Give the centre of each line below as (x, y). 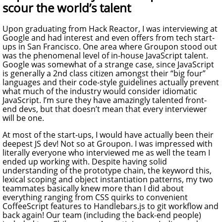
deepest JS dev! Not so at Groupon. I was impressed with (108, 143)
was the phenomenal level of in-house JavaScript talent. (105, 55)
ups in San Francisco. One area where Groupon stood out (110, 46)
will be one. (23, 118)
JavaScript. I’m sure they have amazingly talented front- (105, 100)
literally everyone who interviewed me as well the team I (106, 152)
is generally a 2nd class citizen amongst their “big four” (104, 73)
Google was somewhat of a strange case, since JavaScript (108, 64)
